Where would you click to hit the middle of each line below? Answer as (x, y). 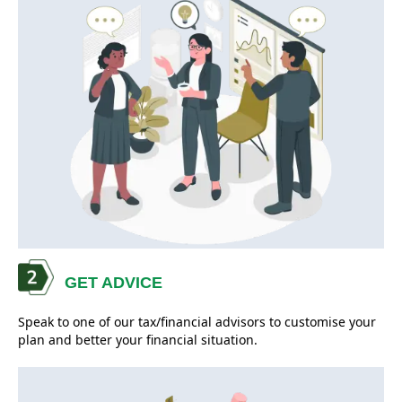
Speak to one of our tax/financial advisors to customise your (197, 322)
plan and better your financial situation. (138, 340)
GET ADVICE (114, 283)
